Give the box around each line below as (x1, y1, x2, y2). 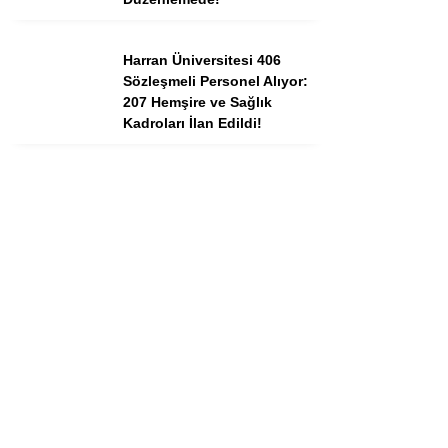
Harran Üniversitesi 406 (123, 52, 281, 68)
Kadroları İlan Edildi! (123, 115, 262, 131)
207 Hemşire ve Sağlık (123, 94, 272, 110)
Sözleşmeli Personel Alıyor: (123, 73, 308, 89)
